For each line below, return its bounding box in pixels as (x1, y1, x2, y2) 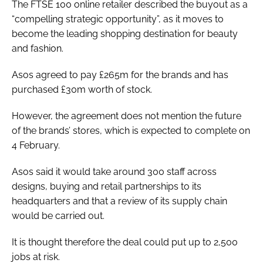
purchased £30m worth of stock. (12, 83, 152, 95)
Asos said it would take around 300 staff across (12, 166, 217, 177)
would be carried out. (12, 210, 104, 221)
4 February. (12, 139, 60, 151)
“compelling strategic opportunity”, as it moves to (12, 13, 224, 25)
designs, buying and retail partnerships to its (12, 180, 201, 192)
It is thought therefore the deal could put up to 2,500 (12, 236, 238, 248)
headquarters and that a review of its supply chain (12, 195, 227, 207)
